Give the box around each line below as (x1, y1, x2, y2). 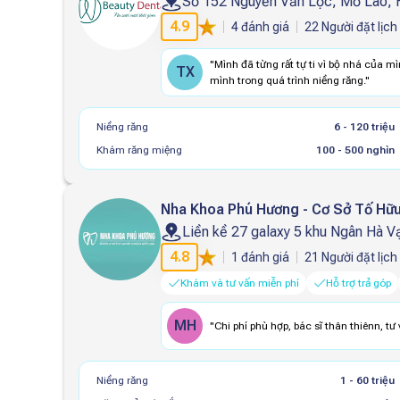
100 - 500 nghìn (316, 144, 396, 156)
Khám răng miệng (96, 144, 182, 156)
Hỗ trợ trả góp (326, 277, 391, 289)
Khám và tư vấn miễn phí (180, 277, 299, 289)
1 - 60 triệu (340, 374, 396, 387)
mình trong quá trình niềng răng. (210, 74, 365, 87)
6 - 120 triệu (334, 121, 396, 133)
